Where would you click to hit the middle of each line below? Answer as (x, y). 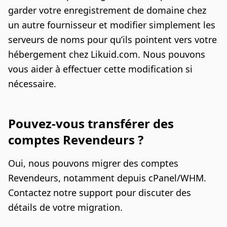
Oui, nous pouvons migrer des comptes (93, 163)
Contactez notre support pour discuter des (100, 193)
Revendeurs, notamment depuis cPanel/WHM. (107, 178)
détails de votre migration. (65, 207)
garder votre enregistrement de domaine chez (107, 10)
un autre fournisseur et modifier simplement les (112, 25)
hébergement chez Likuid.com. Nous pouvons (107, 54)
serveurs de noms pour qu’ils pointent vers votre (112, 40)
